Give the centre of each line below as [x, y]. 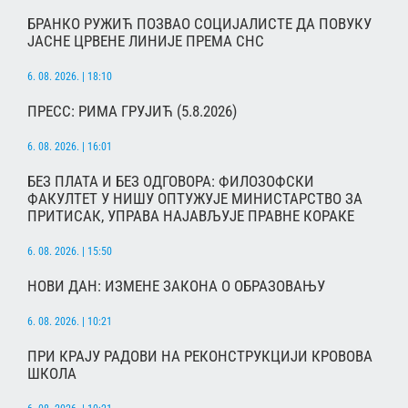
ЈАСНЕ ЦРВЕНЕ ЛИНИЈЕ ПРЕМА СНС [146, 41]
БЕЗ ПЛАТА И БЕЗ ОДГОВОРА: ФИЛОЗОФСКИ [171, 181]
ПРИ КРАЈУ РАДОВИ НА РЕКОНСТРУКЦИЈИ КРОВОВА [200, 357]
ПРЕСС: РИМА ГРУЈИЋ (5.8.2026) [132, 111]
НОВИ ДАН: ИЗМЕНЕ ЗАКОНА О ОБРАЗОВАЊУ [176, 286]
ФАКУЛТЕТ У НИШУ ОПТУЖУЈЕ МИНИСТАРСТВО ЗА [195, 198]
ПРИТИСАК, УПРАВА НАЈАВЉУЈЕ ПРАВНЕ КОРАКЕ [191, 215]
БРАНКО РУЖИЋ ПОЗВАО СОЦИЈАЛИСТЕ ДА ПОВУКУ [199, 23]
